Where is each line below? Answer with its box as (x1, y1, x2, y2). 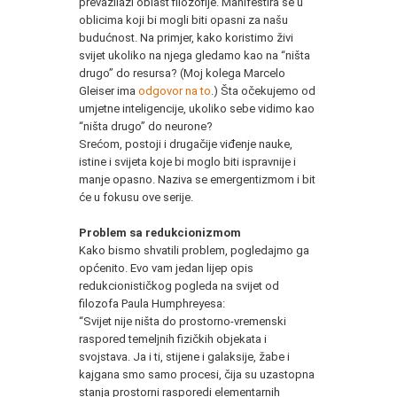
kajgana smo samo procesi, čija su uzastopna (79, 367, 315, 381)
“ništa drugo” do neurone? (79, 119, 213, 133)
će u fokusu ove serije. (79, 190, 193, 204)
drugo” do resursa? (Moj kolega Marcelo (79, 66, 285, 80)
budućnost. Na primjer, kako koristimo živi (79, 30, 293, 44)
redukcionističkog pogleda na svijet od (79, 278, 279, 292)
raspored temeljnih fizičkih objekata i (79, 331, 267, 346)
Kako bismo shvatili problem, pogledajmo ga (79, 243, 309, 257)
